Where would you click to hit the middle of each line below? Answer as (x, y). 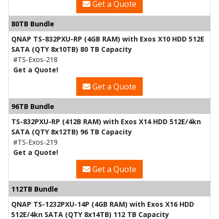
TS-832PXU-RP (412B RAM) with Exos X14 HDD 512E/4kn (106, 121)
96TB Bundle (33, 106)
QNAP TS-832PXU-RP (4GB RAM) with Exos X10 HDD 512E (108, 39)
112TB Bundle (35, 189)
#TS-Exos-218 (35, 59)
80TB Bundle (33, 23)
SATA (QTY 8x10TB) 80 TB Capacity (72, 49)
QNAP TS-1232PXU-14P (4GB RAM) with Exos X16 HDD (103, 204)
